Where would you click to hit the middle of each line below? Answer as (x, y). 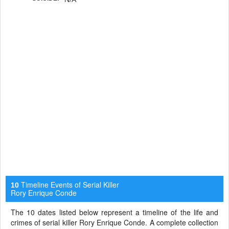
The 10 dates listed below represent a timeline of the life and (114, 212)
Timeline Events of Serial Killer (69, 184)
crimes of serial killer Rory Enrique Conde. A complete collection (114, 222)
